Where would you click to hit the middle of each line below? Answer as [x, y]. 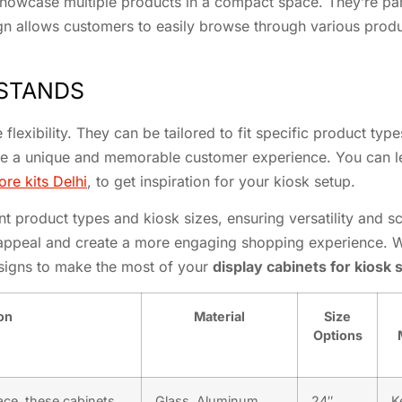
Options [337, 335]
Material [219, 316]
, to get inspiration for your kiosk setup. [221, 182]
